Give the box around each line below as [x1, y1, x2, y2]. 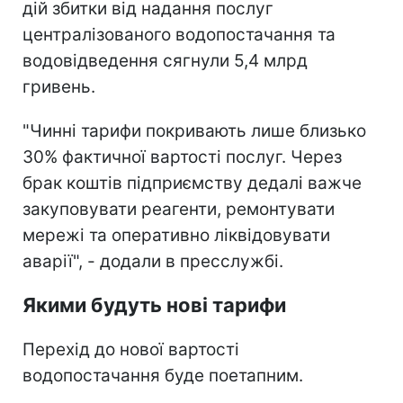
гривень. [22, 76, 95, 97]
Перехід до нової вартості [22, 338, 239, 360]
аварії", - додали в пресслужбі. [22, 250, 283, 272]
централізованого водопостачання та [22, 23, 336, 45]
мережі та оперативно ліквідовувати [22, 224, 330, 246]
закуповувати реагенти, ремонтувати [22, 198, 335, 219]
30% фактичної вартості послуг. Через [22, 146, 342, 167]
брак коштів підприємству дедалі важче [22, 172, 362, 193]
